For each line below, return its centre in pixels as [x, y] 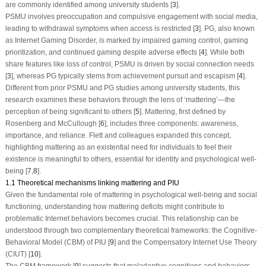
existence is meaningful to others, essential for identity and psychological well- [131, 159]
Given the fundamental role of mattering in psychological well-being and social [131, 194]
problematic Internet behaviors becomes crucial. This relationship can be [122, 218]
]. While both [224, 52]
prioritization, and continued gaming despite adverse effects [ [103, 52]
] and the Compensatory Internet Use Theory [185, 242]
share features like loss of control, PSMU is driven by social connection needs [129, 64]
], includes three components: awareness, [171, 123]
